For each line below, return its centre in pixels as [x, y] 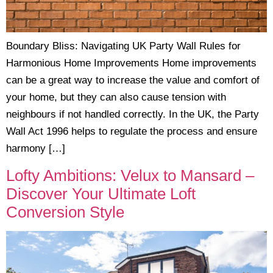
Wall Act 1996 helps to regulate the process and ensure [132, 132]
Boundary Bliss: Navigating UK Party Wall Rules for [123, 46]
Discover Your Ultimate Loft [101, 193]
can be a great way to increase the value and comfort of [133, 80]
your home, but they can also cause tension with [116, 97]
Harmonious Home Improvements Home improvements [131, 63]
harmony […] [36, 149]
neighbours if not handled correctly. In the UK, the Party [133, 115]
